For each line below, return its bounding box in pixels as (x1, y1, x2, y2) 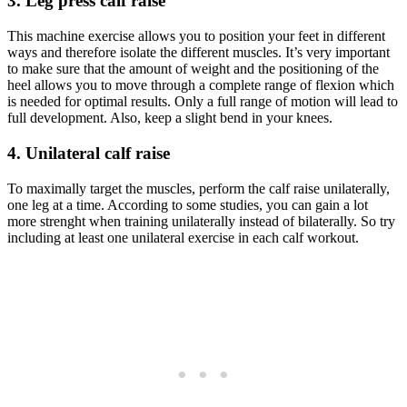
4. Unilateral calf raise (7, 143, 170, 163)
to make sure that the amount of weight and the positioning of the (7, 61, 379, 77)
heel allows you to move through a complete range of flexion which (7, 77, 394, 94)
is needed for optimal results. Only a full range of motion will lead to (7, 94, 398, 110)
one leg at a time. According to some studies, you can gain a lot (7, 196, 368, 213)
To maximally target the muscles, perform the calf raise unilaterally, (7, 180, 390, 196)
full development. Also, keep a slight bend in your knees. (7, 110, 333, 126)
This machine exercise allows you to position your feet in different (7, 28, 385, 45)
